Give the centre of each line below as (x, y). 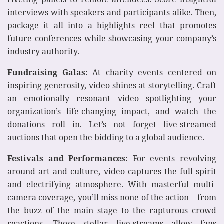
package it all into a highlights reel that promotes (112, 25)
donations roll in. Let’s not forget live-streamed (112, 124)
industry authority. (43, 51)
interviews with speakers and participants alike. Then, (112, 12)
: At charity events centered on (151, 72)
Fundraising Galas (46, 72)
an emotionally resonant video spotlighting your (112, 98)
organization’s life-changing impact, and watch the (112, 111)
